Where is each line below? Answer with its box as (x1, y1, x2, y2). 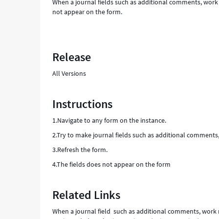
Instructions (52, 96, 113, 111)
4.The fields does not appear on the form (52, 160, 171, 169)
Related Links (52, 187, 121, 202)
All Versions (52, 69, 87, 78)
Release (52, 49, 91, 65)
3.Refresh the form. (52, 145, 108, 154)
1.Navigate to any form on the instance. (52, 116, 167, 125)
